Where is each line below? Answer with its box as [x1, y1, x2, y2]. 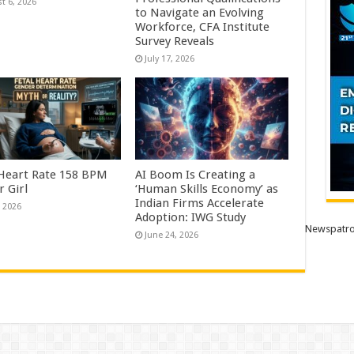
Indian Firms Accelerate [135, 195, 265, 210]
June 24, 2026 [145, 229, 199, 240]
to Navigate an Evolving [135, 6, 265, 21]
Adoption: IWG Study [135, 209, 247, 224]
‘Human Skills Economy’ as [135, 181, 279, 196]
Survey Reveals [135, 34, 215, 49]
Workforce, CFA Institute [135, 20, 270, 35]
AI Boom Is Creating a [135, 167, 256, 182]
